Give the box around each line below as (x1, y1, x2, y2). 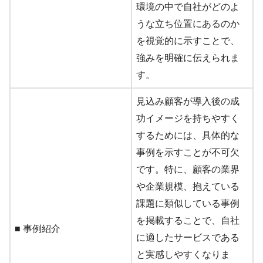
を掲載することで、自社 (136, 215, 240, 226)
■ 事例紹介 (15, 224, 60, 234)
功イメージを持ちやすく (136, 113, 240, 124)
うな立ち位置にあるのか (136, 19, 240, 29)
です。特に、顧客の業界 (136, 164, 240, 175)
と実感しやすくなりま (136, 249, 230, 260)
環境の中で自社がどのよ (136, 2, 240, 12)
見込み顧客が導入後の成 (136, 96, 240, 107)
